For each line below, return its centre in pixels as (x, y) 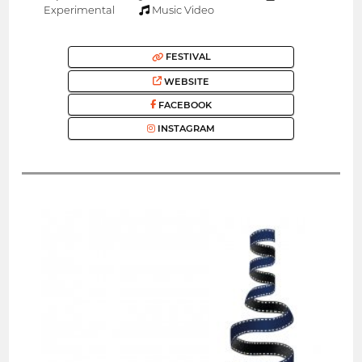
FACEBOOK (184, 105)
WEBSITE (185, 81)
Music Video (182, 10)
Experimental (78, 10)
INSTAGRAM (185, 128)
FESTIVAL (187, 57)
